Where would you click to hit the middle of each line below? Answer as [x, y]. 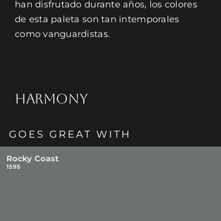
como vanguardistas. [62, 34]
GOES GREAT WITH [70, 134]
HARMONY [51, 99]
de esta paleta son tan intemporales [97, 19]
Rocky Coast [33, 159]
